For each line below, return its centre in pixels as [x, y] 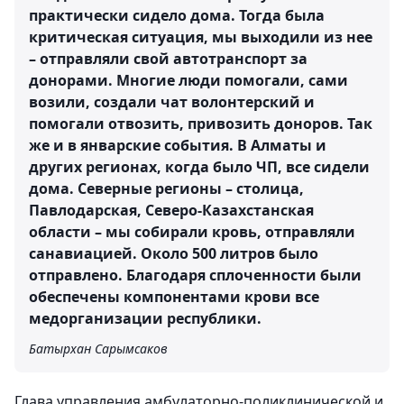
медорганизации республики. [145, 318]
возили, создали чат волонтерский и [172, 101]
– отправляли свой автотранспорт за [168, 58]
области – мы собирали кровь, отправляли [192, 231]
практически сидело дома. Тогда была [177, 15]
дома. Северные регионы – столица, [166, 188]
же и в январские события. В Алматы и [178, 145]
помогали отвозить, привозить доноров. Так [201, 123]
